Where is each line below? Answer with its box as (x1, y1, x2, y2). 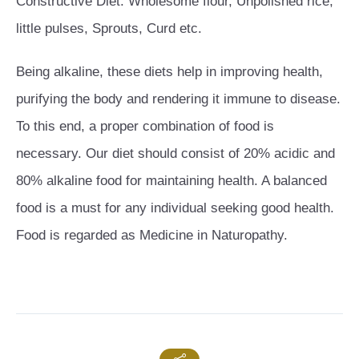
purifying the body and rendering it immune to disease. (16, 91, 341, 107)
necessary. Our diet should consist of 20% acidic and (16, 145, 335, 161)
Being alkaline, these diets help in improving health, (16, 63, 323, 79)
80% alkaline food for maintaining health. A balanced (16, 172, 327, 188)
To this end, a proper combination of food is (16, 118, 274, 134)
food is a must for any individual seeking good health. (16, 200, 334, 216)
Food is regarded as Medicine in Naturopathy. (16, 227, 288, 243)
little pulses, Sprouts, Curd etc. (16, 20, 202, 36)
